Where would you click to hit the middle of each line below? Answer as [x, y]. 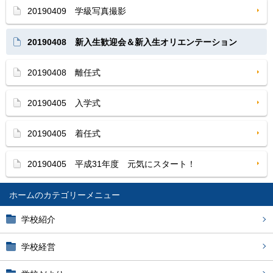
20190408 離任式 [64, 73]
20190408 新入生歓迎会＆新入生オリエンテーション [132, 42]
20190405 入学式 [64, 103]
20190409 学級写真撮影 [77, 11]
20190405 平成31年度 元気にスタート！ [112, 164]
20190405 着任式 [64, 133]
